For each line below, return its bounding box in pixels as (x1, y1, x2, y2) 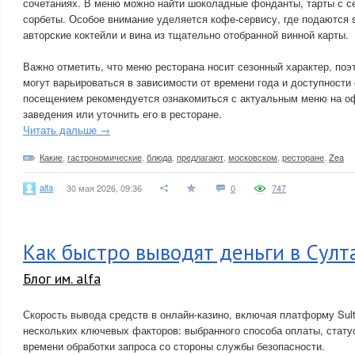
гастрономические (67, 151, 142, 163)
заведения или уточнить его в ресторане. (23, 106, 222, 121)
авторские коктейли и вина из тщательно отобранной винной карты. (23, 27, 349, 42)
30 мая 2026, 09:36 (67, 181, 142, 194)
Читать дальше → (23, 122, 110, 137)
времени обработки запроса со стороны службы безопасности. (23, 338, 325, 353)
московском (228, 151, 277, 163)
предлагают (177, 151, 223, 163)
